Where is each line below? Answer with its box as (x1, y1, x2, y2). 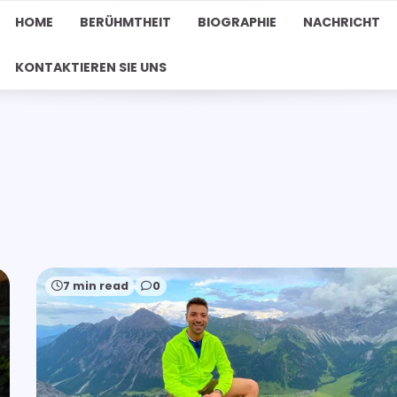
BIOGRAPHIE (197, 13, 276, 31)
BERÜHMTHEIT (79, 13, 171, 31)
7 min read (63, 277, 128, 293)
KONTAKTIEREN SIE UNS (14, 58, 167, 76)
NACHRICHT (302, 13, 380, 31)
